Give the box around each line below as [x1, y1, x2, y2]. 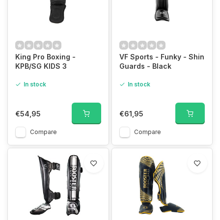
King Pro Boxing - [15, 53, 76, 61]
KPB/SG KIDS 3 [15, 62, 67, 70]
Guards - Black [119, 62, 171, 70]
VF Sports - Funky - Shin [119, 53, 204, 61]
